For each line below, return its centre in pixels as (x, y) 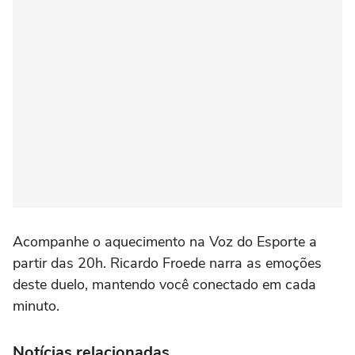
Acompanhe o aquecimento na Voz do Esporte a (165, 241)
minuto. (36, 305)
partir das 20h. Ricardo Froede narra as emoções (167, 263)
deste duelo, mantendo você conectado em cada (164, 284)
